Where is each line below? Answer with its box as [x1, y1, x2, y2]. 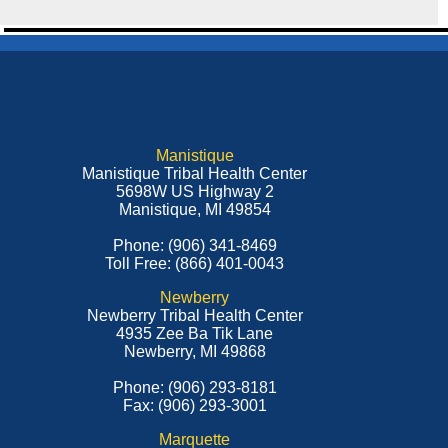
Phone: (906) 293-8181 [112, 379, 277, 396]
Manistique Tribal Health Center [82, 165, 308, 182]
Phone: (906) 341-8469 [112, 237, 277, 254]
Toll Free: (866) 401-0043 [105, 255, 285, 272]
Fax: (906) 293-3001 [122, 397, 267, 414]
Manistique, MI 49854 [118, 201, 271, 218]
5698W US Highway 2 [115, 183, 274, 200]
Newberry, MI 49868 [123, 343, 266, 360]
